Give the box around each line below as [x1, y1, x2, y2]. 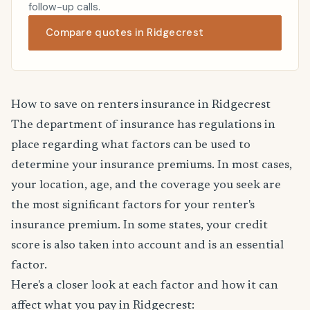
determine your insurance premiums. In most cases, [11, 159, 292, 172]
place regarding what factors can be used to [11, 139, 250, 152]
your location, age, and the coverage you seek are [11, 179, 281, 192]
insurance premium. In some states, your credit [11, 219, 268, 232]
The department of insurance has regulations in [11, 119, 275, 132]
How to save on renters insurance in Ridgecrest [11, 99, 271, 112]
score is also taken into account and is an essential [11, 239, 284, 253]
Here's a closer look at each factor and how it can [11, 280, 278, 293]
